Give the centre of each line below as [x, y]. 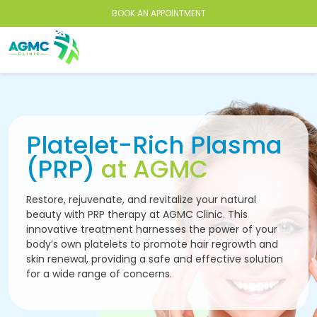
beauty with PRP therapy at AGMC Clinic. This [137, 214]
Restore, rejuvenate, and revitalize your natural [141, 200]
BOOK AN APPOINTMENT [158, 13]
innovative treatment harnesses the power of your [152, 229]
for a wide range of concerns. [99, 274]
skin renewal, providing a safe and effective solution [155, 259]
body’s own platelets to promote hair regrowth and [152, 244]
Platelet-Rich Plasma [154, 145]
